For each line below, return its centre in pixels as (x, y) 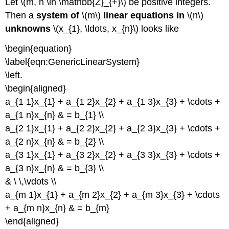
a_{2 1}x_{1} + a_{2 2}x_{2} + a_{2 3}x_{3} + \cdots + (113, 128)
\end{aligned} (32, 221)
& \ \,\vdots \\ (31, 181)
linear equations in (144, 16)
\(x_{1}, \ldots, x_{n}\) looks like (115, 29)
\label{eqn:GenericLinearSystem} (73, 62)
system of (58, 16)
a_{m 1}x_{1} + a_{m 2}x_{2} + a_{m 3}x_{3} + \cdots (113, 194)
